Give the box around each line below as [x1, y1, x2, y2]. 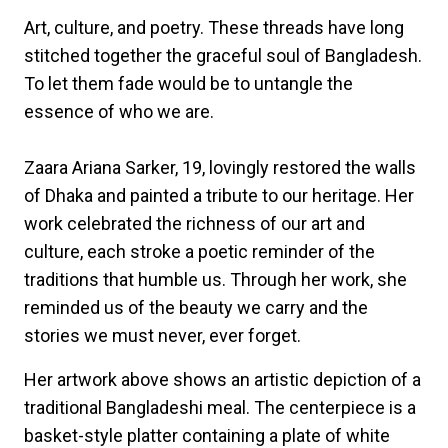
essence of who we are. [24, 100, 218, 122]
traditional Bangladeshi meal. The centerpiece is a [24, 396, 416, 418]
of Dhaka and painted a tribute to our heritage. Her [24, 184, 414, 206]
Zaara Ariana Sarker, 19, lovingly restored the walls [24, 156, 416, 178]
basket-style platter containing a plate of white [24, 424, 390, 446]
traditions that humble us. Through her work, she [24, 268, 407, 290]
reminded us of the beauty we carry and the [24, 296, 368, 318]
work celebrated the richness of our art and [24, 212, 365, 234]
